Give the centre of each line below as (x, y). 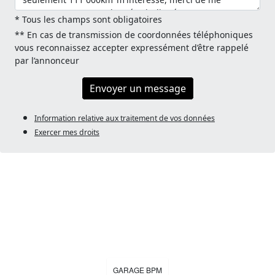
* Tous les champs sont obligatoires (88, 19)
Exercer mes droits (67, 132)
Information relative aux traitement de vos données (125, 118)
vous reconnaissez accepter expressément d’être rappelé (132, 47)
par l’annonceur (47, 60)
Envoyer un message (137, 88)
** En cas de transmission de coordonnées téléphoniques (134, 34)
